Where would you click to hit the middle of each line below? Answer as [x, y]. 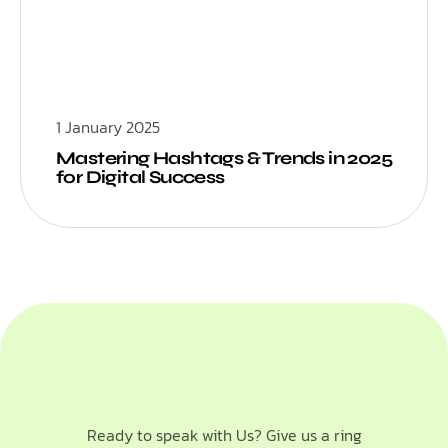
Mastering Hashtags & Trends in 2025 [224, 157]
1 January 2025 [108, 126]
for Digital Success [140, 176]
